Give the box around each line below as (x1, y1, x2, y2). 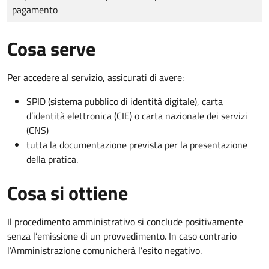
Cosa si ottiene (7, 178, 128, 207)
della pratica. (26, 151, 78, 166)
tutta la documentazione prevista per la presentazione (26, 137, 247, 152)
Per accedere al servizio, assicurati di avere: (7, 70, 184, 85)
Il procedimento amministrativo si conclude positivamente (7, 214, 243, 229)
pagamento (12, 2, 58, 17)
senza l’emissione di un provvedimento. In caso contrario (7, 228, 237, 243)
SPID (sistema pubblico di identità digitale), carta (26, 94, 223, 109)
